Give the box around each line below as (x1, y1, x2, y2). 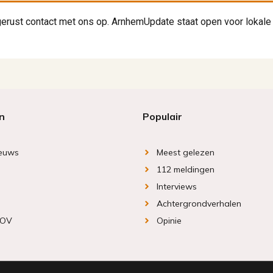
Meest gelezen (156, 147, 214, 158)
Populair (143, 110, 182, 123)
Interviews (156, 181, 197, 193)
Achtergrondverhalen (156, 198, 241, 210)
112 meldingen (156, 164, 214, 175)
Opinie (156, 215, 182, 227)
